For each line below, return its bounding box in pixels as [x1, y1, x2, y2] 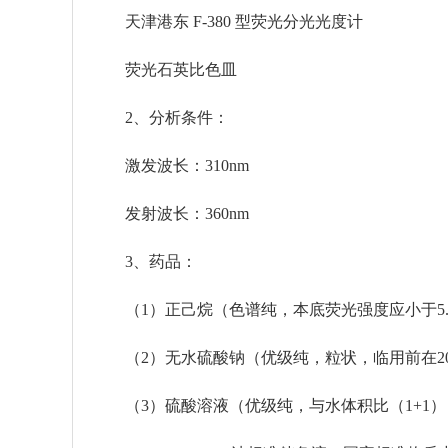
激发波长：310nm [93, 157, 249, 174]
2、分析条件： [93, 109, 229, 126]
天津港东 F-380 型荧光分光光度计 [93, 13, 363, 30]
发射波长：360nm [93, 205, 249, 222]
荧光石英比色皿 [93, 61, 237, 78]
